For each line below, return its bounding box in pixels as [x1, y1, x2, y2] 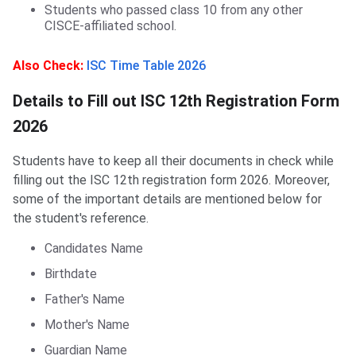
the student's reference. [13, 211, 149, 226]
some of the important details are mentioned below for [13, 192, 322, 207]
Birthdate [44, 266, 97, 282]
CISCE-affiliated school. [44, 18, 176, 34]
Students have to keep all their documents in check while [13, 153, 334, 169]
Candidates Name [44, 241, 143, 257]
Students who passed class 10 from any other [44, 2, 303, 18]
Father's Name [44, 292, 125, 308]
